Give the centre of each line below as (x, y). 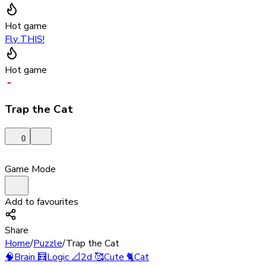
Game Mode (30, 170)
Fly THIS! (25, 39)
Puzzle (48, 244)
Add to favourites (42, 202)
